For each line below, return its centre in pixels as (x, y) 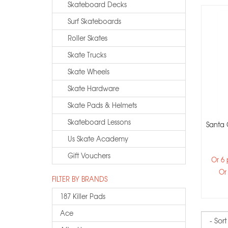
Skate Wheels (89, 72)
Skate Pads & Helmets (102, 105)
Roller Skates (88, 38)
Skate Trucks (87, 55)
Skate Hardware (93, 88)
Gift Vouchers (89, 155)
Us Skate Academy (98, 139)
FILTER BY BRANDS (80, 179)
